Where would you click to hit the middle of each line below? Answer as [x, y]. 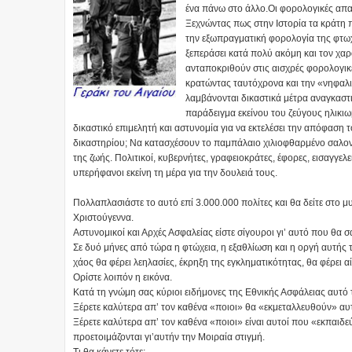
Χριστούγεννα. [103, 218]
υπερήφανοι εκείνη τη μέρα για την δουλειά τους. [175, 173]
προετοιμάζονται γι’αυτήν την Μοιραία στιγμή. [169, 337]
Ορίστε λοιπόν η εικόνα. [123, 278]
